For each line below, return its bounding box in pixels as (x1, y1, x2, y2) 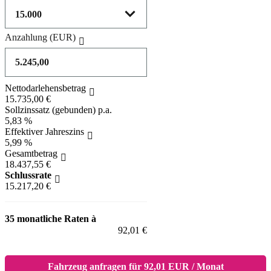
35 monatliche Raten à (5, 213, 96, 224)
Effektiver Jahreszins (5, 126, 84, 137)
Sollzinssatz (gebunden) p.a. (5, 104, 112, 115)
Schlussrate (5, 169, 51, 180)
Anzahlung (5, 31, 47, 42)
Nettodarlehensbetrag (5, 82, 86, 93)
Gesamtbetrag (5, 148, 57, 158)
